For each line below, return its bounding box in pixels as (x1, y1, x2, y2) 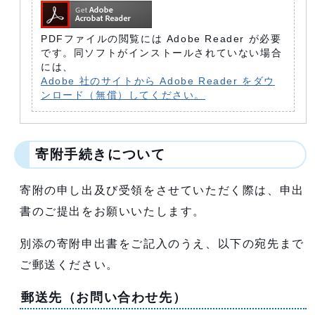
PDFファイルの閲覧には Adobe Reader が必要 (41, 34, 282, 44)
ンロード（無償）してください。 (41, 90, 205, 101)
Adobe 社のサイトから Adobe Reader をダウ (41, 76, 275, 86)
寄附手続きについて (35, 147, 166, 162)
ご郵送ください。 (20, 259, 119, 271)
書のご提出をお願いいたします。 (20, 205, 205, 217)
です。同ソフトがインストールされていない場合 (41, 48, 283, 58)
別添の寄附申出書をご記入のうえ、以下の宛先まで (20, 238, 304, 250)
